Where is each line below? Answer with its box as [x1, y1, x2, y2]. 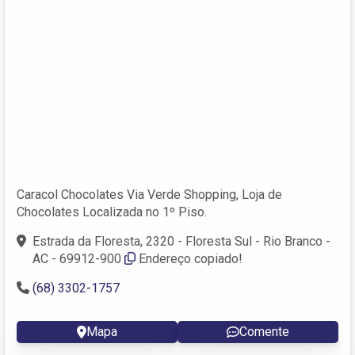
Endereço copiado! [139, 250, 242, 266]
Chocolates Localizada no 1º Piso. [17, 204, 207, 219]
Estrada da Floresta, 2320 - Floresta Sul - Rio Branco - [32, 233, 330, 249]
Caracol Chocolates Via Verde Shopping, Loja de [17, 186, 282, 202]
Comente [239, 323, 289, 339]
